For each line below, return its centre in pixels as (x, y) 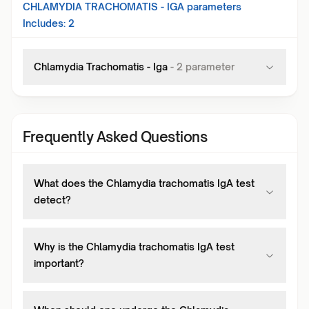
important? (59, 263)
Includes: (44, 23)
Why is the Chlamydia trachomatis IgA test (134, 247)
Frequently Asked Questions (115, 137)
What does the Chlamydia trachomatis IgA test (144, 183)
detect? (52, 200)
